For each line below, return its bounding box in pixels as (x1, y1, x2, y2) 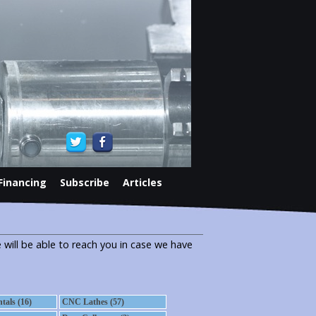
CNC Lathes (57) (61, 297, 124, 307)
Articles (122, 176, 162, 189)
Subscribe (59, 176, 109, 189)
